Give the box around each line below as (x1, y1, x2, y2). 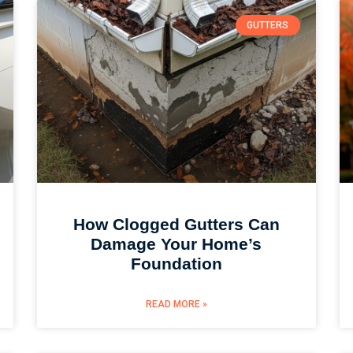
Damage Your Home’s (91, 234, 262, 253)
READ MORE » (145, 298, 207, 310)
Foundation (130, 254, 222, 273)
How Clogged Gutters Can (72, 214, 280, 233)
